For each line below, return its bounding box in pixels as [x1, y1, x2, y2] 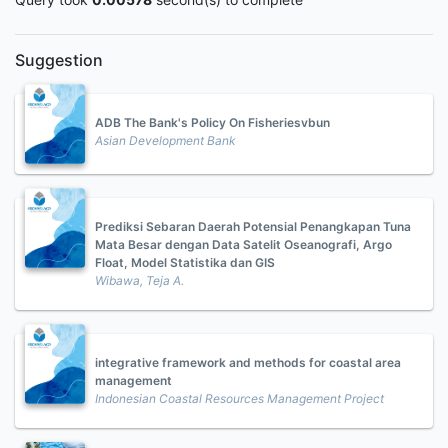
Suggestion [15, 50, 103, 70]
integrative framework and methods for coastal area [95, 355, 401, 370]
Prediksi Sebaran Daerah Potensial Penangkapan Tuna [95, 219, 411, 234]
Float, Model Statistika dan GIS [95, 255, 275, 270]
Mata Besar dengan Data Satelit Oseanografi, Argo [95, 237, 392, 252]
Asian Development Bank [95, 133, 236, 148]
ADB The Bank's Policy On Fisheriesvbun [95, 115, 330, 130]
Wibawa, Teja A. [95, 273, 184, 288]
